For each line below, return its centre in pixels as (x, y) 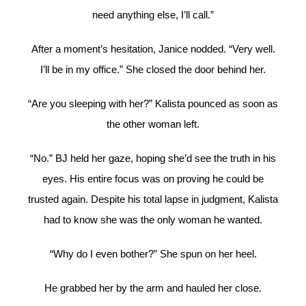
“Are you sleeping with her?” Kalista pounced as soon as (153, 104)
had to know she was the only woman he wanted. (153, 220)
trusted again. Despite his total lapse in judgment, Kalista (153, 199)
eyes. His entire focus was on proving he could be (153, 179)
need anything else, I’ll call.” (153, 15)
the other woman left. (153, 124)
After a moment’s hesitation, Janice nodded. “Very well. (153, 49)
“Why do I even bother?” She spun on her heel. (153, 254)
